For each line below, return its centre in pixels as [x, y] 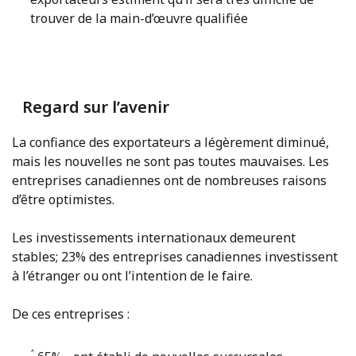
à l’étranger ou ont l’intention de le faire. [132, 276]
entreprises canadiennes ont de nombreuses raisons [169, 181]
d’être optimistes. [63, 200]
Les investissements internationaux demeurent [154, 238]
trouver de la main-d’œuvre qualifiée [139, 19]
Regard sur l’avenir [95, 107]
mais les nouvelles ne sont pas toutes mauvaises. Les [170, 162]
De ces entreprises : [71, 314]
